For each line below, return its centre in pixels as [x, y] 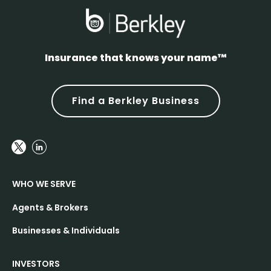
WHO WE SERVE [44, 184]
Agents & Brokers [50, 208]
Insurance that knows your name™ [135, 58]
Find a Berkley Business [135, 101]
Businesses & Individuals [66, 231]
